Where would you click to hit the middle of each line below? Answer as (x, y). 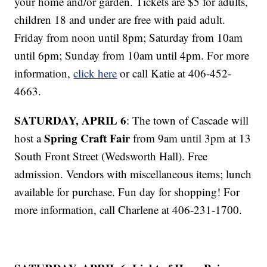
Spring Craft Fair (87, 138)
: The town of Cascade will (188, 120)
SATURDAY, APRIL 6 (71, 120)
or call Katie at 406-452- (174, 73)
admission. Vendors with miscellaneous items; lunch (133, 174)
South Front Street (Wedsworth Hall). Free (111, 156)
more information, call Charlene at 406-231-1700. (128, 210)
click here (95, 73)
